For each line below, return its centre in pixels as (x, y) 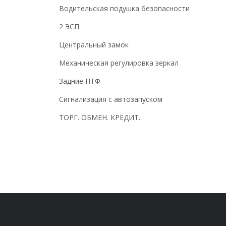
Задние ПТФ (80, 81)
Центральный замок (94, 45)
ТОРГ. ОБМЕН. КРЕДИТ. (100, 118)
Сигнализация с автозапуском (111, 99)
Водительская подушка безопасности (124, 9)
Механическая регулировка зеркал (119, 63)
